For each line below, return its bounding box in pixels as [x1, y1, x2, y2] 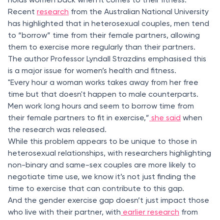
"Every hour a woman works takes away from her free [8, 78, 198, 87]
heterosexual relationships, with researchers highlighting [8, 148, 211, 158]
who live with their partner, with [8, 207, 121, 217]
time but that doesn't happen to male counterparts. [8, 89, 198, 99]
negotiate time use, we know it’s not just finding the [8, 172, 196, 181]
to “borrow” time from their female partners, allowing [8, 30, 200, 40]
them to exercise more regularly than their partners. [8, 42, 195, 52]
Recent [8, 7, 37, 16]
